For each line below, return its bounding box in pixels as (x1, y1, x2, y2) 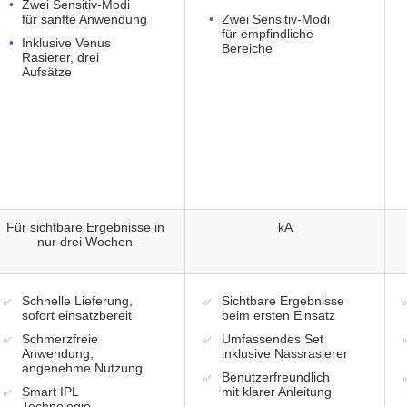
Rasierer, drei (22, 50, 99, 65)
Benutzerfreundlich (222, 370, 330, 385)
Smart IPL (22, 384, 78, 400)
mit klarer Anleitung (222, 384, 332, 400)
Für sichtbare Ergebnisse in (5, 220, 164, 235)
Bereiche (222, 41, 273, 56)
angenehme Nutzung (22, 361, 143, 376)
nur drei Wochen (37, 234, 133, 250)
